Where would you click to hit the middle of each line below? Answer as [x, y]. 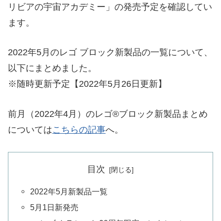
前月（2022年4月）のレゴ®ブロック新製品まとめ [108, 114]
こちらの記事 [79, 130]
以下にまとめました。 [52, 68]
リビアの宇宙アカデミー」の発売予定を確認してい [110, 7]
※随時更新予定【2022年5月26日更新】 [87, 84]
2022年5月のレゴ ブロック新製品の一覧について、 [110, 53]
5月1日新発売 [55, 207]
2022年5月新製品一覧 [69, 191]
